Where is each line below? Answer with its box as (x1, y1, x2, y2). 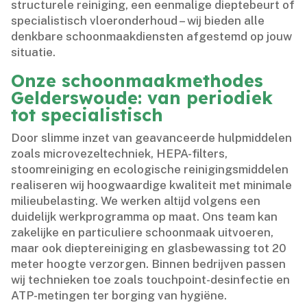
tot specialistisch (11, 103, 164, 125)
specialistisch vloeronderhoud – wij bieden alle (11, 13, 265, 27)
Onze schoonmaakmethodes (11, 69, 264, 91)
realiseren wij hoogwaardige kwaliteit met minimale (11, 177, 293, 192)
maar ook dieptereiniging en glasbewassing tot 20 (11, 241, 287, 255)
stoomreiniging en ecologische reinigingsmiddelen (11, 162, 289, 176)
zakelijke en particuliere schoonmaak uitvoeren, (11, 225, 274, 239)
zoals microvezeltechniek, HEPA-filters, (11, 146, 228, 160)
